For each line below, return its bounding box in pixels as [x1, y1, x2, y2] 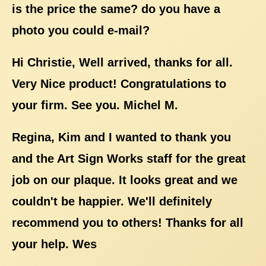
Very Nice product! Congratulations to [12, 77, 226, 90]
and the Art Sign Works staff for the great [12, 151, 246, 165]
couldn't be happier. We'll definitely [12, 194, 212, 208]
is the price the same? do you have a [12, 2, 220, 15]
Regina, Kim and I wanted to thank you [12, 130, 231, 144]
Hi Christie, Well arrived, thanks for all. [12, 55, 233, 69]
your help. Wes [12, 237, 97, 251]
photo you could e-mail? [12, 23, 150, 37]
